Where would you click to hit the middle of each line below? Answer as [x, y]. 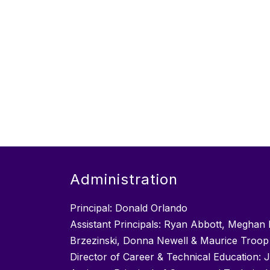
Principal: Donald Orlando [129, 208]
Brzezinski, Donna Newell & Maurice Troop [169, 241]
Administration [124, 180]
